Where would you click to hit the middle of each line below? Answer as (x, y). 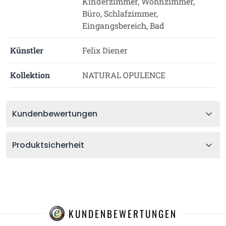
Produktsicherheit (48, 145)
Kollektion (30, 75)
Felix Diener (105, 50)
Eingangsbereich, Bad (123, 25)
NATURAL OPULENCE (124, 75)
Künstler (27, 50)
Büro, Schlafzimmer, (120, 13)
